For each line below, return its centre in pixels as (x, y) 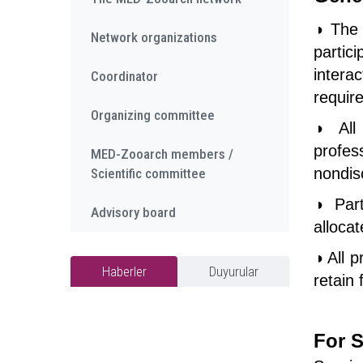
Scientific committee (148, 173)
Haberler (124, 271)
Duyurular (233, 271)
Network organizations (154, 37)
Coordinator (124, 76)
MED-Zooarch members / (162, 154)
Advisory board (133, 212)
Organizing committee (153, 115)
